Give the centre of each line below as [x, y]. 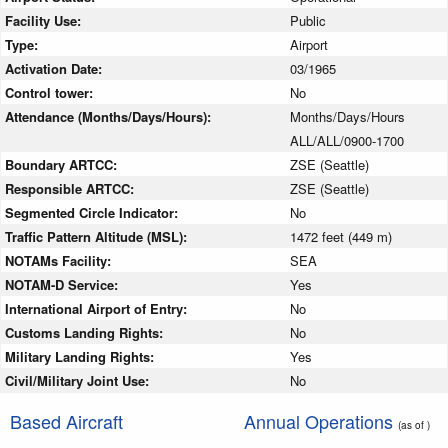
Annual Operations [321, 420]
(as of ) [414, 424]
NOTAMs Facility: [60, 260]
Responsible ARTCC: [71, 188]
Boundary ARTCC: [63, 164]
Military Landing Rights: [81, 356]
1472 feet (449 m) [341, 236]
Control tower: [51, 92]
